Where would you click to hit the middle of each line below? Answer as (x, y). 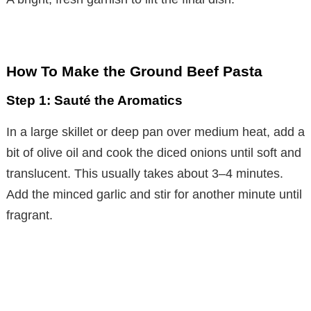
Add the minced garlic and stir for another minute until (154, 195)
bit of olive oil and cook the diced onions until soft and (154, 153)
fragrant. (30, 216)
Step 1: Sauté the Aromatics (94, 101)
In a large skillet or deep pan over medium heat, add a (155, 132)
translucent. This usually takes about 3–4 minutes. (145, 174)
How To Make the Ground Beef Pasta (134, 72)
